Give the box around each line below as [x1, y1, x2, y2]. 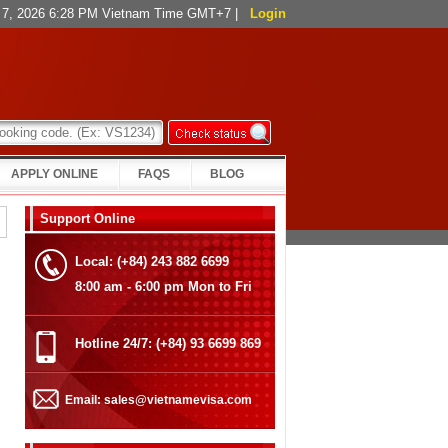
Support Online [40, 211, 135, 226]
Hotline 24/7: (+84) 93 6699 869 [75, 336, 261, 351]
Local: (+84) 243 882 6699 [75, 254, 229, 269]
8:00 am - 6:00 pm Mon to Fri [75, 279, 252, 294]
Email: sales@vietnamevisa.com [65, 393, 252, 407]
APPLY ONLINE [11, 167, 98, 181]
